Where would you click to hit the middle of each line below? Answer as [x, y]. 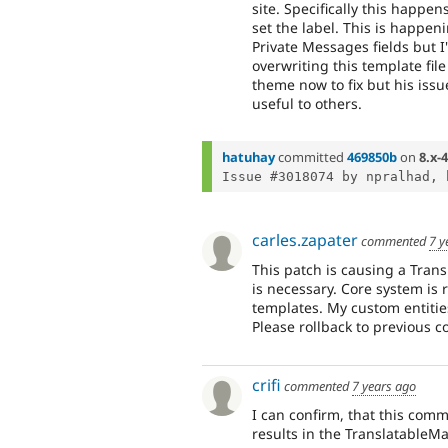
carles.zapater [305, 239]
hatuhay [248, 156]
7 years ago [384, 385]
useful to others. [307, 103]
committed [311, 156]
